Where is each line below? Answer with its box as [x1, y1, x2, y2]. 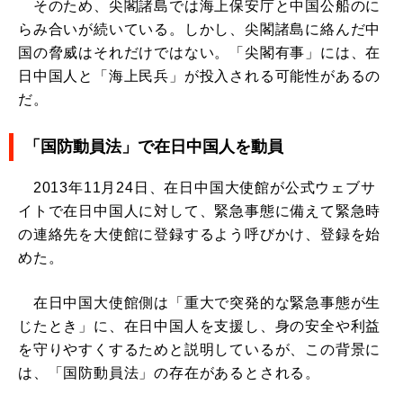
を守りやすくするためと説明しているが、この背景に [18, 341, 381, 357]
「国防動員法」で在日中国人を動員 [24, 137, 283, 156]
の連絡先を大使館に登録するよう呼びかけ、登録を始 [18, 226, 381, 242]
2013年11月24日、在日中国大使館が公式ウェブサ [18, 179, 376, 195]
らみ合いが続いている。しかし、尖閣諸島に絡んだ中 [18, 21, 381, 37]
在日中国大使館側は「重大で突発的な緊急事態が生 [18, 294, 381, 310]
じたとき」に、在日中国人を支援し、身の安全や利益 [18, 318, 381, 334]
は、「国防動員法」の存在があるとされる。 [18, 364, 320, 381]
